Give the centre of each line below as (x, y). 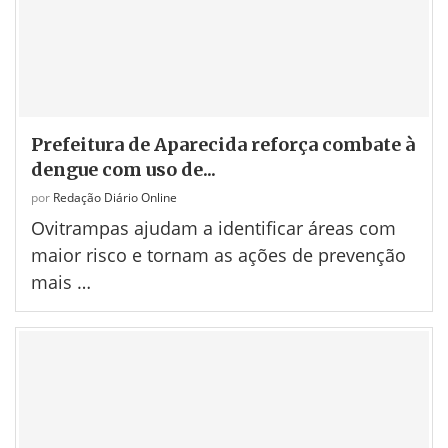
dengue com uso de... (123, 170)
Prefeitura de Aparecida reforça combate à (223, 145)
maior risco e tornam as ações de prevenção (218, 255)
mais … (61, 282)
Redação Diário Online (115, 198)
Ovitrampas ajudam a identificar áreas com (213, 228)
